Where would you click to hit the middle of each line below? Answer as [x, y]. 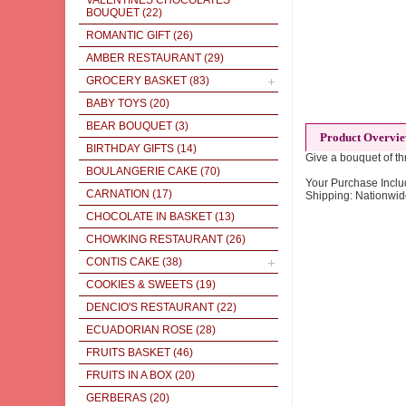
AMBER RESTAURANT [144, 58]
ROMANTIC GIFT [128, 35]
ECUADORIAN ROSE [140, 330]
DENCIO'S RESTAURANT [150, 307]
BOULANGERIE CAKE [142, 171]
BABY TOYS [116, 103]
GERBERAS [116, 398]
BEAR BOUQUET [129, 126]
